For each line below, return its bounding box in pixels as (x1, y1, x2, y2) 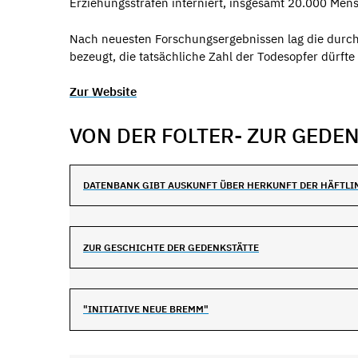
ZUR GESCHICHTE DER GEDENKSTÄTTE (83, 241, 259, 253)
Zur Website (70, 84, 137, 100)
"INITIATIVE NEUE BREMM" (83, 303, 209, 316)
